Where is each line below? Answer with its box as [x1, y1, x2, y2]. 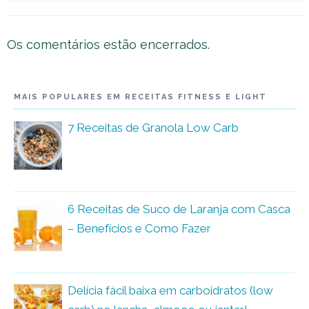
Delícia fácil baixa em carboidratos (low [68, 283, 273, 297]
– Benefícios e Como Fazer [68, 221, 211, 235]
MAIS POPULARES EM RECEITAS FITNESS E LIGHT [14, 92, 267, 101]
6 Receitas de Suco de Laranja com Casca [68, 201, 290, 216]
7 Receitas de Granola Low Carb [68, 120, 239, 134]
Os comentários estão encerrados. [7, 37, 210, 52]
